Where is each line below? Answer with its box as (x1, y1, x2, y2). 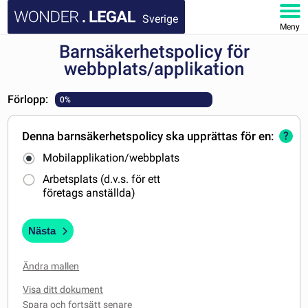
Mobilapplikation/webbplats (43, 151, 180, 164)
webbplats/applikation (64, 58, 244, 79)
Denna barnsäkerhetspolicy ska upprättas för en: (22, 129, 275, 143)
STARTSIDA (15, 46, 75, 59)
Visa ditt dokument (23, 283, 104, 295)
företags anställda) (43, 186, 136, 199)
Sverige (142, 12, 179, 25)
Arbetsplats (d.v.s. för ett (43, 173, 161, 186)
